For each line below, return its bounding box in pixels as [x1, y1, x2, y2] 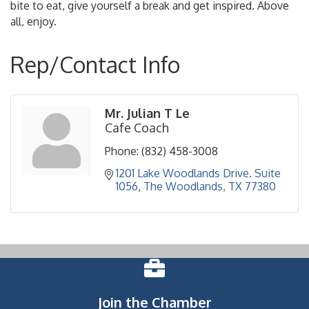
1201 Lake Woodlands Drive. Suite [116, 166, 281, 181]
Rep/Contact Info [10, 50, 180, 79]
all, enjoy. [10, 14, 57, 29]
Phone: [105, 144, 139, 159]
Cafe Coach [105, 120, 169, 136]
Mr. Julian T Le [105, 106, 190, 121]
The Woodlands [143, 179, 223, 194]
